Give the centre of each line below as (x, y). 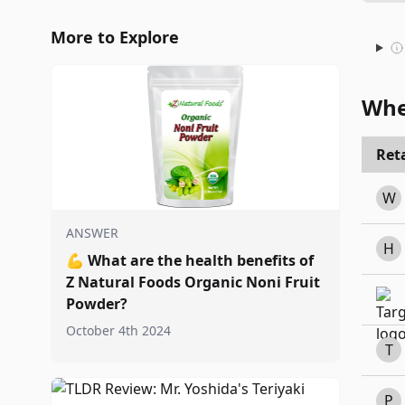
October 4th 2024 (118, 330)
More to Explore (115, 37)
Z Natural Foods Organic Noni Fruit (193, 282)
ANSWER (92, 233)
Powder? (97, 304)
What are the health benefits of (201, 260)
